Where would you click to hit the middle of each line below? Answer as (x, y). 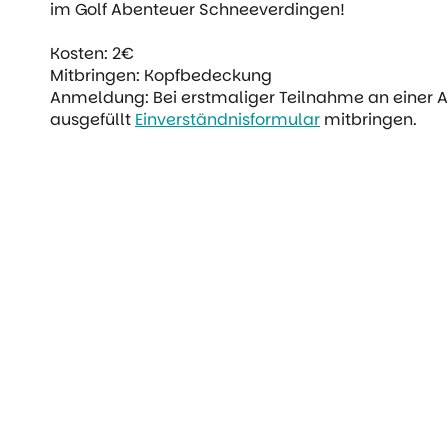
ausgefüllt (92, 120)
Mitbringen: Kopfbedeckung (161, 76)
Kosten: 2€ (92, 54)
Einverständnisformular (227, 120)
